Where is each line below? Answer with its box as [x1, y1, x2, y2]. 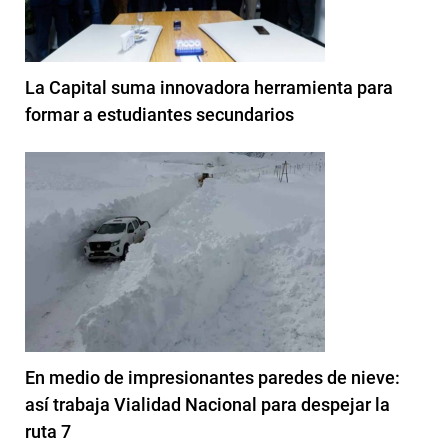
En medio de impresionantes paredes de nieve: [25, 366, 400, 388]
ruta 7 [25, 420, 71, 442]
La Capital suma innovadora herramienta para [25, 76, 393, 98]
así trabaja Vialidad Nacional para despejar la [25, 393, 390, 415]
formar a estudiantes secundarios [25, 103, 294, 125]
